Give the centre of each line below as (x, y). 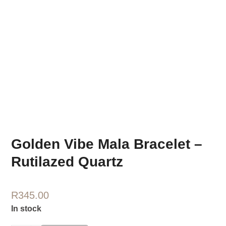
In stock (26, 209)
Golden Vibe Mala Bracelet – (107, 144)
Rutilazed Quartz (67, 162)
